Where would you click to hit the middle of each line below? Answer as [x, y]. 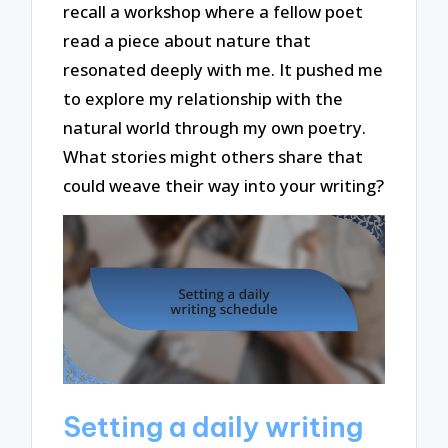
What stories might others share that [213, 156]
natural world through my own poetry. [215, 127]
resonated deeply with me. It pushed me [223, 69]
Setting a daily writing [213, 426]
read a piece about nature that [187, 40]
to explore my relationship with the [203, 98]
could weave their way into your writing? [224, 185]
